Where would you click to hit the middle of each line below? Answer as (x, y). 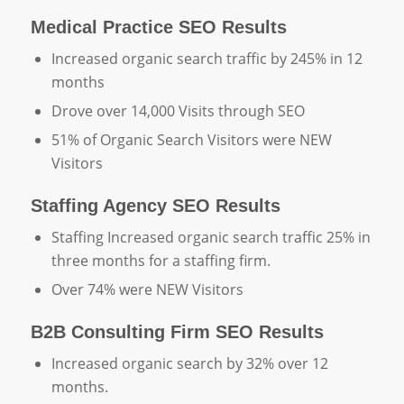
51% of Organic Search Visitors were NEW (191, 139)
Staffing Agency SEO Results (155, 205)
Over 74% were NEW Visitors (147, 289)
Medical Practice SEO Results (158, 27)
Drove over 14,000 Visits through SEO (178, 110)
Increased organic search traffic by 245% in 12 (207, 58)
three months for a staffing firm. (161, 260)
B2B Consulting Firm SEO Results (177, 331)
